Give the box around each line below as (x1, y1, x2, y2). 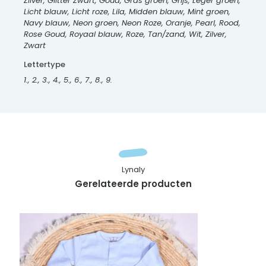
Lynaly (121, 164, 145, 176)
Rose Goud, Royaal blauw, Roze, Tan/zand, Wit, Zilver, (23, 28, 227, 40)
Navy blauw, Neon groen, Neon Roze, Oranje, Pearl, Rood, (23, 17, 240, 29)
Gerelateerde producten (74, 178, 192, 191)
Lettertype (23, 59, 65, 71)
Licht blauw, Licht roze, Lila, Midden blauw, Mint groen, (23, 6, 230, 18)
